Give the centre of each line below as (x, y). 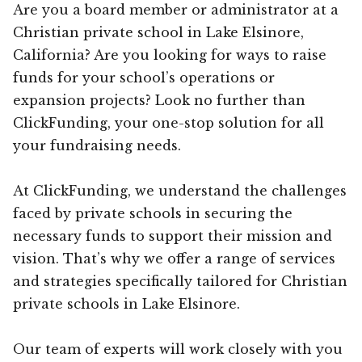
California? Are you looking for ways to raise (170, 55)
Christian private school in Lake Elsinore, (158, 32)
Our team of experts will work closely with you (178, 349)
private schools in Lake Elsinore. (126, 303)
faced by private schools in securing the (153, 213)
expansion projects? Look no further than (159, 100)
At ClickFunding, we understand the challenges (180, 190)
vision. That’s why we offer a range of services (174, 258)
